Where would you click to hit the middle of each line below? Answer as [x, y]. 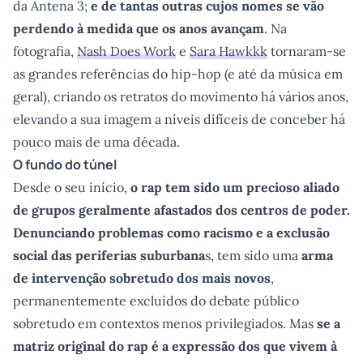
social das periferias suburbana [109, 255]
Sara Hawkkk [228, 51]
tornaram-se [307, 51]
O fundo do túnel [65, 164]
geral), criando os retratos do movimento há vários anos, [181, 96]
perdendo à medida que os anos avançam [139, 28]
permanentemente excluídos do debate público [156, 301]
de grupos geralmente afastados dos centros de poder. [181, 210]
